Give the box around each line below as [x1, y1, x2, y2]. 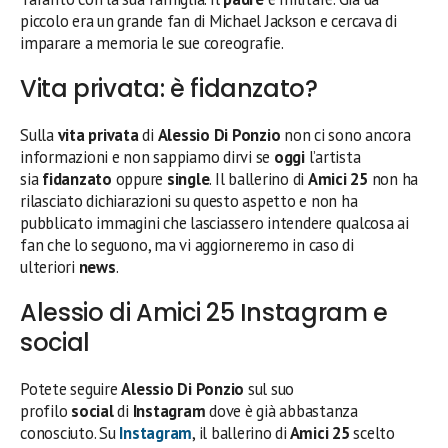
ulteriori [20, 255, 79, 278]
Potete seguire [20, 377, 122, 400]
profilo [20, 399, 72, 422]
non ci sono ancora [280, 123, 411, 146]
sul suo [244, 377, 295, 400]
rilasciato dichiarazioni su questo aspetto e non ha [20, 189, 358, 212]
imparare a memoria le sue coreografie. [20, 31, 284, 54]
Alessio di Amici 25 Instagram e [20, 295, 388, 329]
